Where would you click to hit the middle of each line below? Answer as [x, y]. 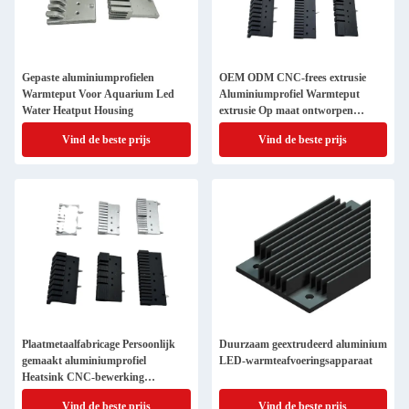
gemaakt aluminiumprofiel [84, 361]
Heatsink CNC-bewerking [83, 377]
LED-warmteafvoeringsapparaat [295, 361]
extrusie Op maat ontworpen [286, 110]
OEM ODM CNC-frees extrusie [292, 78]
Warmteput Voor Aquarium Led [98, 94]
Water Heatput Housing [78, 110]
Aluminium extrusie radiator [89, 393]
